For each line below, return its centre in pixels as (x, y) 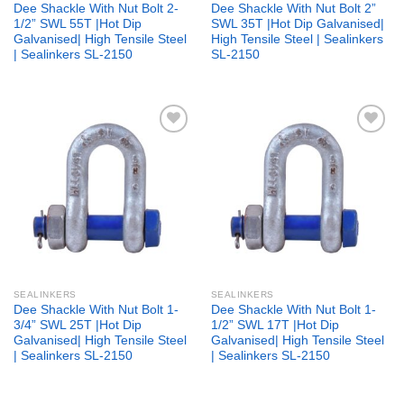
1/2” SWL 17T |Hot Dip (275, 326)
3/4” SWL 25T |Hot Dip (77, 326)
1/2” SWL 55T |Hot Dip (77, 23)
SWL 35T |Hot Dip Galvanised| (297, 23)
